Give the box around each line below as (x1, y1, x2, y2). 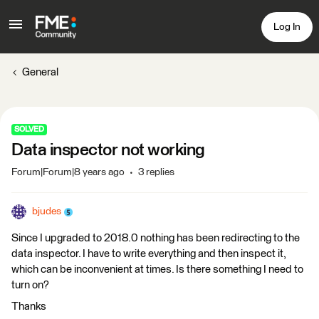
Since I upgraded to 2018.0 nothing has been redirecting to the (11, 233, 300, 244)
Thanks (11, 301, 46, 312)
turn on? (11, 280, 49, 291)
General (22, 67, 58, 78)
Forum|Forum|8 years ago (11, 167, 125, 177)
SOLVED (14, 125, 44, 133)
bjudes (32, 206, 61, 216)
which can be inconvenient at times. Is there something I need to (11, 264, 303, 275)
